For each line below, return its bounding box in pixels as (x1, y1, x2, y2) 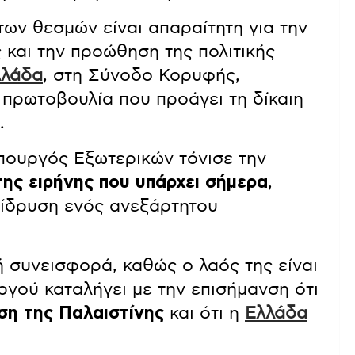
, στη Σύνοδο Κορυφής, (43, 67, 240, 85)
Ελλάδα (245, 304, 307, 323)
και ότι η (164, 304, 245, 323)
